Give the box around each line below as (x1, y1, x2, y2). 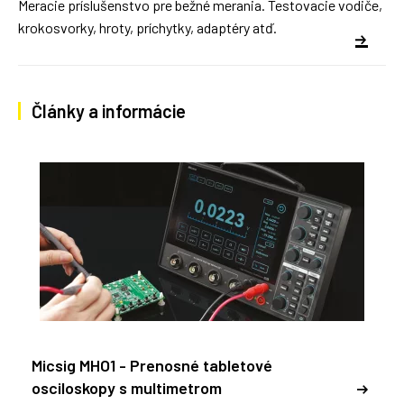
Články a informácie (32, 100, 186, 123)
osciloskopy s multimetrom (32, 378, 222, 399)
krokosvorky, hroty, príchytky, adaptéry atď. (18, 19, 277, 37)
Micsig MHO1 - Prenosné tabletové (32, 355, 272, 376)
